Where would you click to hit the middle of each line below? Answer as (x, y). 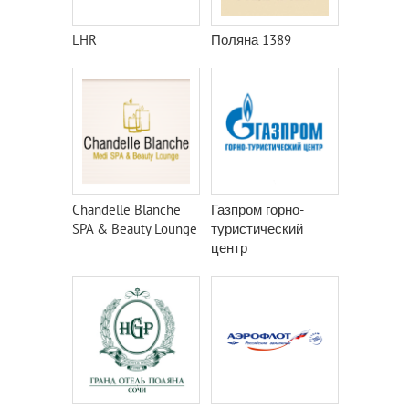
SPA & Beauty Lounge (135, 229)
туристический (257, 229)
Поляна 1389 (251, 40)
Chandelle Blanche (126, 210)
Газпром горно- (257, 210)
